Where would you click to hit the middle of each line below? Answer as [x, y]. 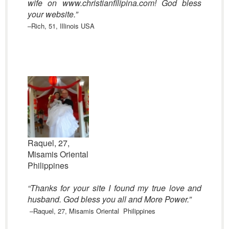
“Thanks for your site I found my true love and [114, 188]
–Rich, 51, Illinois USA [61, 26]
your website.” [52, 14]
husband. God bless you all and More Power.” [109, 199]
